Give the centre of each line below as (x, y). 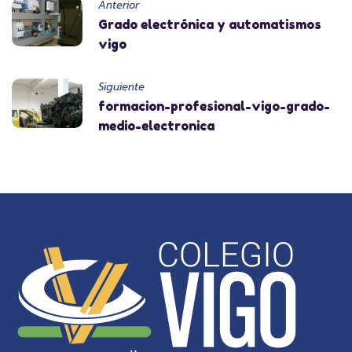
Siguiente (121, 86)
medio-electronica (156, 125)
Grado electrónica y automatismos (210, 24)
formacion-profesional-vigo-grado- (214, 106)
